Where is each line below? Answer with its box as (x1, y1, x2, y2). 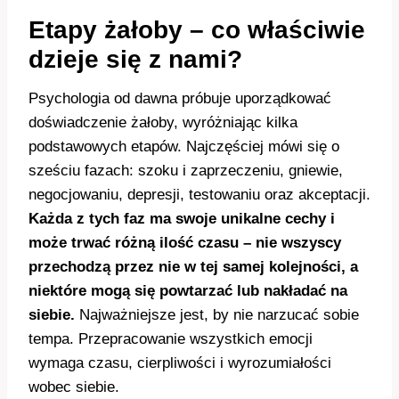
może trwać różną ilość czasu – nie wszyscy (28, 234, 341, 252)
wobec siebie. (28, 379, 119, 396)
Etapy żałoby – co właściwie (28, 16, 365, 45)
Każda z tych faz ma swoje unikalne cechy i (28, 210, 335, 228)
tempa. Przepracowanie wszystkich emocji (28, 330, 313, 348)
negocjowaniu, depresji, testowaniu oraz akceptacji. (28, 186, 370, 204)
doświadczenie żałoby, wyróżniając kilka (28, 114, 297, 132)
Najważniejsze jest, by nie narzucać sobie (75, 306, 359, 324)
